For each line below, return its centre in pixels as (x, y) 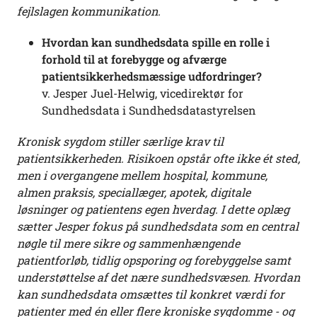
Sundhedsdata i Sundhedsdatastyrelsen (149, 110)
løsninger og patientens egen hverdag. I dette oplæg (153, 209)
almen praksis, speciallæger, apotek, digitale (134, 192)
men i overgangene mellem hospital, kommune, (142, 175)
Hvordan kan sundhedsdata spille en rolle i (156, 42)
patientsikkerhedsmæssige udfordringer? (152, 76)
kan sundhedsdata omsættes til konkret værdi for (151, 294)
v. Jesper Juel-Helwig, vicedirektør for (143, 93)
